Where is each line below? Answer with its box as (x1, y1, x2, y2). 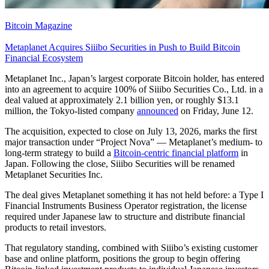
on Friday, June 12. (178, 105, 253, 116)
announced (137, 105, 178, 116)
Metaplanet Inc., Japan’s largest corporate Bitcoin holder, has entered (5, 73, 264, 83)
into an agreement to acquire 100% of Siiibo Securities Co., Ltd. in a (5, 83, 263, 94)
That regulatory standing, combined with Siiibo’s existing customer (5, 242, 258, 253)
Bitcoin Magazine (5, 20, 72, 31)
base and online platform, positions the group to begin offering (5, 253, 240, 264)
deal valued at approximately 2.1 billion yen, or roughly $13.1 (5, 94, 239, 105)
